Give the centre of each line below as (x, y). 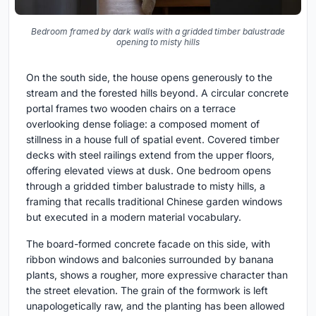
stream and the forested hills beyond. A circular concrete (157, 93)
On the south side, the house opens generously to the (149, 78)
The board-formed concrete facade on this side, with (148, 244)
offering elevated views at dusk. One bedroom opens (148, 171)
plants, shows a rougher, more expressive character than (157, 275)
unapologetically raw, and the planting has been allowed (156, 306)
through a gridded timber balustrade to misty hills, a (146, 186)
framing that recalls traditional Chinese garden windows (154, 202)
